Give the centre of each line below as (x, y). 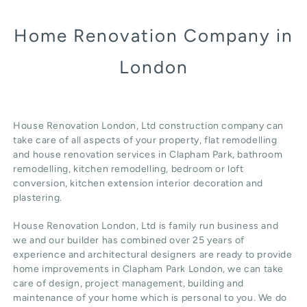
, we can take (254, 269)
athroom (263, 155)
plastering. (38, 198)
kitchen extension (112, 184)
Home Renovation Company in (153, 36)
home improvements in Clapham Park (101, 269)
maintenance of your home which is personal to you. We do (150, 298)
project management (134, 284)
